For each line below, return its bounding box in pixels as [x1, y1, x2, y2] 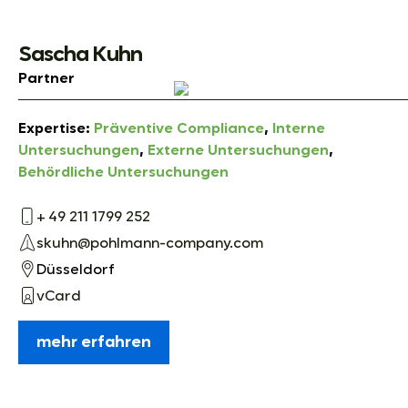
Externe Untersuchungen [148, 143, 329, 158]
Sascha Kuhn [18, 43, 142, 66]
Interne [272, 121, 325, 137]
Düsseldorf [36, 263, 115, 279]
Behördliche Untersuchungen [18, 165, 229, 180]
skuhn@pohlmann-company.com [36, 237, 263, 252]
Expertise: [18, 121, 94, 137]
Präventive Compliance [94, 121, 264, 137]
